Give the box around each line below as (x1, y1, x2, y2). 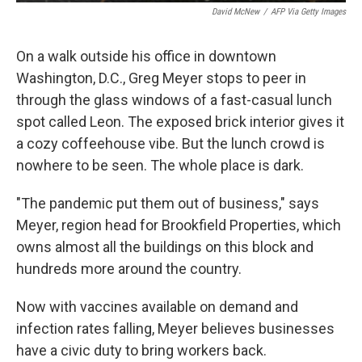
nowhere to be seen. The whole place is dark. (16, 156, 304, 174)
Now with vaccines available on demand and (16, 297, 298, 315)
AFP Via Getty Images (271, 6, 346, 17)
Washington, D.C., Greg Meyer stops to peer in (16, 69, 306, 86)
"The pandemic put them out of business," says (16, 194, 319, 212)
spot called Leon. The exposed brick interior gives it (16, 112, 344, 130)
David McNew (212, 6, 259, 17)
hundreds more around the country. (16, 259, 242, 277)
